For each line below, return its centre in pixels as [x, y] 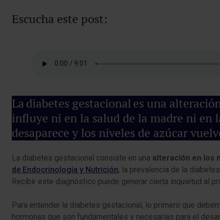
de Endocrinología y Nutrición [65, 169]
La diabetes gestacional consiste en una [82, 158]
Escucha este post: [60, 19]
